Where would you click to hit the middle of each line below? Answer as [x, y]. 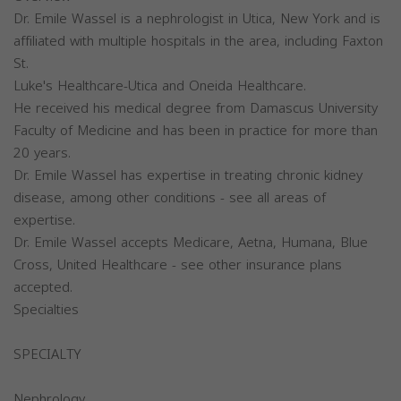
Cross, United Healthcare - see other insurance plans [178, 265]
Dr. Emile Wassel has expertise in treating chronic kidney [188, 176]
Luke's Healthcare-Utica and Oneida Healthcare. [160, 86]
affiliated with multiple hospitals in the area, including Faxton [198, 42]
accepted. [43, 288]
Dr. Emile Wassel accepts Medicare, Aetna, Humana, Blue [191, 243]
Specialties [46, 310]
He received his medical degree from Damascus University [196, 109]
